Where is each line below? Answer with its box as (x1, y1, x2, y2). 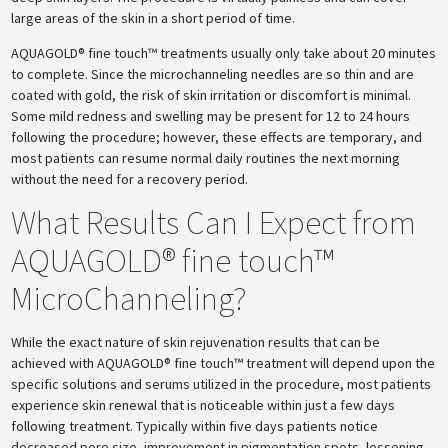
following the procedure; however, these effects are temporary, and (11, 128, 423, 146)
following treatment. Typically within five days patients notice (11, 417, 379, 435)
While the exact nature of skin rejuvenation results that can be (11, 333, 381, 351)
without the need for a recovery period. (11, 170, 249, 188)
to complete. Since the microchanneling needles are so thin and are (11, 65, 415, 83)
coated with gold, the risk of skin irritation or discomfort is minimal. (11, 86, 412, 104)
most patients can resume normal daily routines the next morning (11, 149, 401, 167)
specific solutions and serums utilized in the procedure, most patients (11, 375, 432, 393)
